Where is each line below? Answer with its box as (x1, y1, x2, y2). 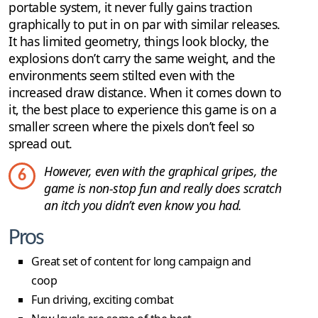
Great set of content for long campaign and (31, 253, 251, 269)
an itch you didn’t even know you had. (44, 196, 242, 214)
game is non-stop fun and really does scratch (44, 179, 281, 197)
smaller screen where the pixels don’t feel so (9, 117, 255, 135)
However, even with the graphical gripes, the (44, 162, 277, 180)
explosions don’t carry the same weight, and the (9, 49, 275, 67)
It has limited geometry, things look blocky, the (9, 32, 268, 50)
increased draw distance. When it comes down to (9, 83, 281, 101)
